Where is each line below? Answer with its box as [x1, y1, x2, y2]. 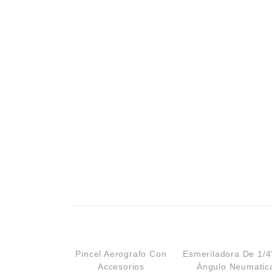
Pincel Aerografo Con [75, 249, 167, 259]
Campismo [10, 9, 55, 19]
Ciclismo [10, 28, 46, 38]
